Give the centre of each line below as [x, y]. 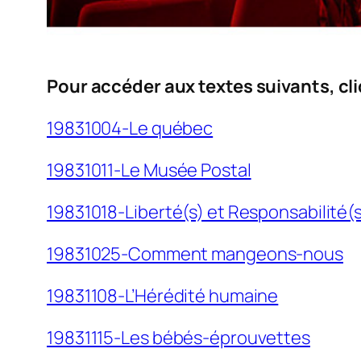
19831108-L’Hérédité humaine [163, 296]
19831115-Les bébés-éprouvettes [178, 338]
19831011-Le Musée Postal [149, 170]
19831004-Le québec [130, 129]
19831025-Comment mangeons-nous [195, 254]
